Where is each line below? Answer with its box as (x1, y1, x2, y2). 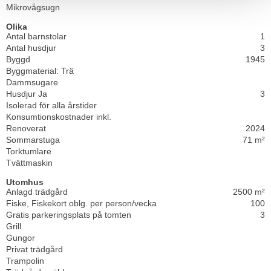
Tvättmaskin (6, 158, 53, 168)
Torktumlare (6, 146, 51, 157)
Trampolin (6, 256, 44, 266)
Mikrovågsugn (6, 2, 60, 13)
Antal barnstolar (6, 31, 67, 42)
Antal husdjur (6, 43, 56, 53)
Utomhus (6, 177, 44, 188)
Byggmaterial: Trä (6, 66, 74, 76)
